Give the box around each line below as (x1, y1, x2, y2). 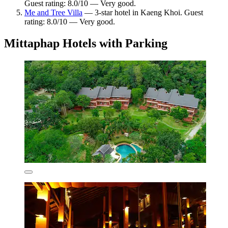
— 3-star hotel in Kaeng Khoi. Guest (82, 8, 203, 17)
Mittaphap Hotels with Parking (4, 37, 167, 50)
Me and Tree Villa (24, 8, 82, 17)
